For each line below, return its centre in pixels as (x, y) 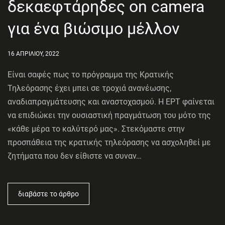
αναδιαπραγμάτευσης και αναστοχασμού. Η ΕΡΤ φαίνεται (111, 102)
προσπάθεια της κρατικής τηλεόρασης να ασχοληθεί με (109, 143)
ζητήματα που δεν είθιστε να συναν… (75, 156)
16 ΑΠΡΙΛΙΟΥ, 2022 (33, 54)
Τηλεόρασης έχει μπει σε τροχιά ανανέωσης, (89, 88)
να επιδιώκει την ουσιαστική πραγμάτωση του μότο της (109, 116)
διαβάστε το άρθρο (48, 194)
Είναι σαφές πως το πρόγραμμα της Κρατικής (91, 75)
